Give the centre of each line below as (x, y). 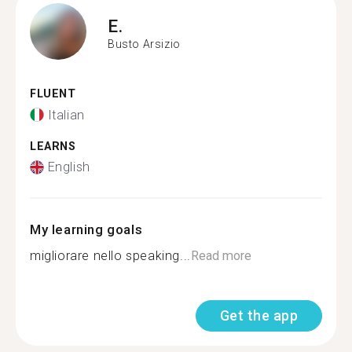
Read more (221, 256)
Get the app (258, 315)
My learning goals (86, 229)
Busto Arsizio (144, 44)
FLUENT (53, 94)
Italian (66, 115)
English (69, 167)
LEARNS (53, 146)
